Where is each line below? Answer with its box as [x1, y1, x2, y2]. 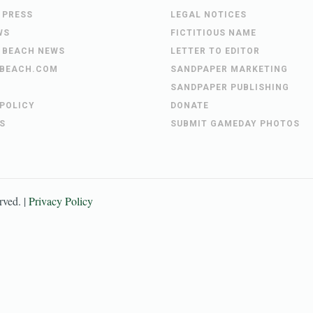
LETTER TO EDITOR [170, 46, 260, 57]
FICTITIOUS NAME [170, 28, 256, 38]
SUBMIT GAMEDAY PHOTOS [170, 119, 300, 129]
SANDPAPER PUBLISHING [170, 82, 289, 93]
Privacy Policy [29, 194, 93, 209]
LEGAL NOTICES [170, 10, 247, 20]
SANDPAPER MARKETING [170, 64, 288, 75]
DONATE [170, 101, 209, 111]
